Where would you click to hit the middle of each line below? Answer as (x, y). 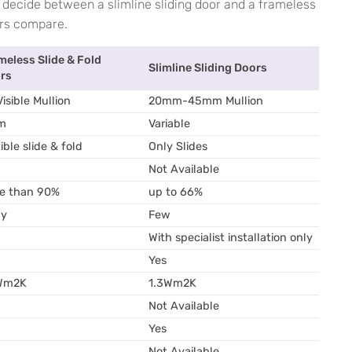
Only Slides (178, 147)
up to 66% (176, 192)
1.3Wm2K (172, 283)
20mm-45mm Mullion (206, 101)
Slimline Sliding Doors (208, 68)
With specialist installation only (231, 238)
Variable (169, 124)
